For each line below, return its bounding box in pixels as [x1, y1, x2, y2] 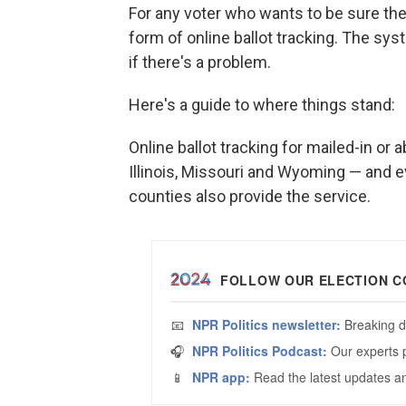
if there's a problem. [129, 53, 271, 72]
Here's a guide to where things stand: [129, 95, 395, 114]
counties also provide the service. [129, 187, 371, 206]
